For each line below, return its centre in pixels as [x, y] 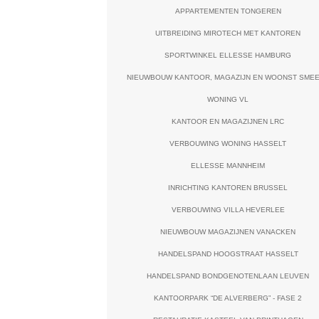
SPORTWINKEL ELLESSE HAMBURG [228, 55]
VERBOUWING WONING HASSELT [228, 143]
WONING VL [228, 99]
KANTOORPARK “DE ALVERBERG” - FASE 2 [228, 298]
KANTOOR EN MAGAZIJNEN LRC [228, 121]
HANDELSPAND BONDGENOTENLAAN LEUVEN [228, 276]
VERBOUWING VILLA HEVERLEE [228, 210]
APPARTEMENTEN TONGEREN [228, 11]
